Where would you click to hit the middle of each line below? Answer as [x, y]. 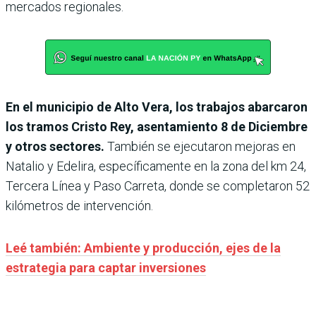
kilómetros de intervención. [79, 206]
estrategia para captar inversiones [106, 268]
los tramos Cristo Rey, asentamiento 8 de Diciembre [157, 127]
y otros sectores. [56, 147]
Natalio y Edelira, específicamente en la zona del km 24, [156, 166]
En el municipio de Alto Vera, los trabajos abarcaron [157, 107]
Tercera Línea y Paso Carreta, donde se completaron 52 [158, 186]
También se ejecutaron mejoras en [201, 147]
